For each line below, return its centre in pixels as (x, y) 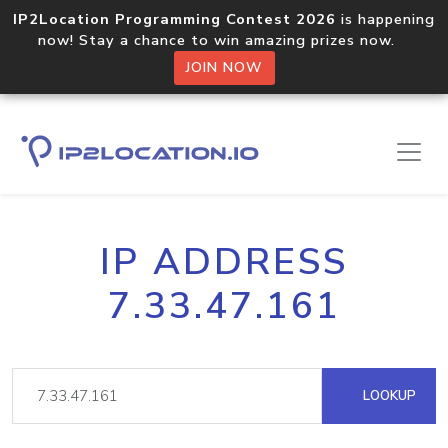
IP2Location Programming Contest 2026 (174, 19)
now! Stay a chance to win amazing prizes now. (224, 40)
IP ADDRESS (224, 262)
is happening (385, 19)
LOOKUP (387, 395)
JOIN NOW (224, 67)
